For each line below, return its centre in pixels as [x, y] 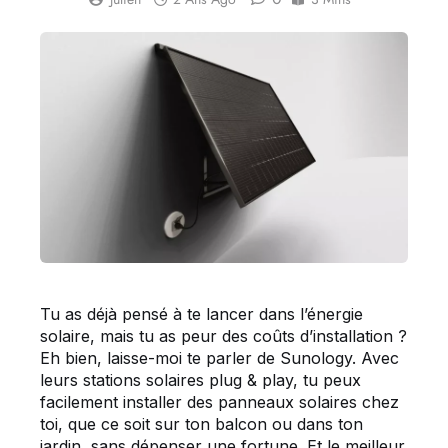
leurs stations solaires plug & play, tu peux [200, 380]
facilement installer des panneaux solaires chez [219, 402]
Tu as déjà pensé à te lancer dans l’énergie [201, 314]
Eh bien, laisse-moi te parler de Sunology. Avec [219, 358]
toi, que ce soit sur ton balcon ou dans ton [201, 424]
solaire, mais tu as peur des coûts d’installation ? [223, 336]
